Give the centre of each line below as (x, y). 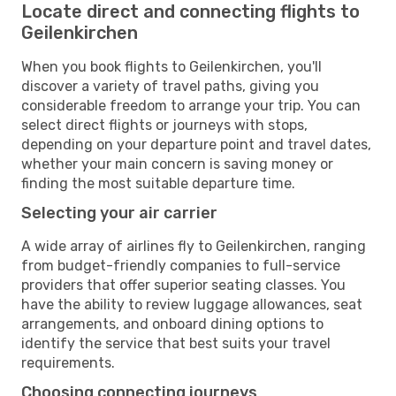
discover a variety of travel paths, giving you (170, 86)
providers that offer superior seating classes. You (183, 285)
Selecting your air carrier (119, 213)
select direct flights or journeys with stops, (164, 125)
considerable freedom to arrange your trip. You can (191, 105)
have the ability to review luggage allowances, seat (192, 304)
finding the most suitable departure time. (158, 183)
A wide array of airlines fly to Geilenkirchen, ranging (194, 246)
